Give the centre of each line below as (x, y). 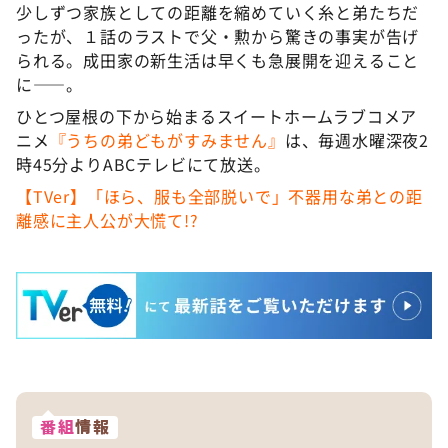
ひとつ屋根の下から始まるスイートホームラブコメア (217, 116)
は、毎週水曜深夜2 (357, 140)
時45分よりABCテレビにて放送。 (143, 164)
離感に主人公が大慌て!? (107, 220)
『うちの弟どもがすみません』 (167, 140)
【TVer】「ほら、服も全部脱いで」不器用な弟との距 (219, 196)
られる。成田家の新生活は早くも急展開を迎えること (218, 60)
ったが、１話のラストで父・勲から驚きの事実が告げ (218, 36)
